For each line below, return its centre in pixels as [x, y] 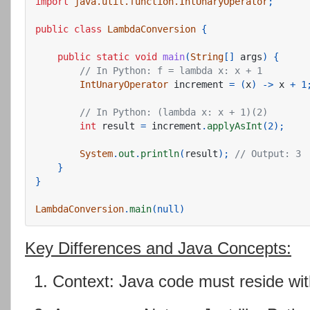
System [96, 154]
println [160, 154]
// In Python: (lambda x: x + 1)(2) [174, 112]
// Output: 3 [268, 154]
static [113, 57]
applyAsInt [235, 126]
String [207, 57]
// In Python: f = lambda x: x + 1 [171, 71]
